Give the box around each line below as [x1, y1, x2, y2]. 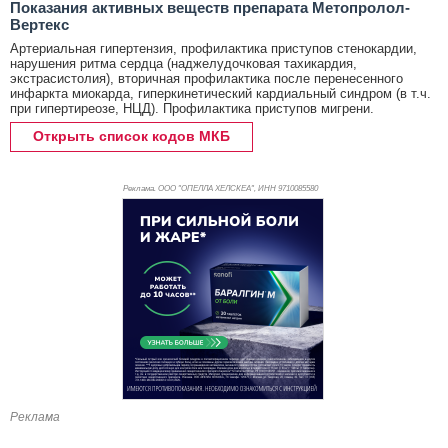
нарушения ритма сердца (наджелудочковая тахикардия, [10, 56, 357, 72]
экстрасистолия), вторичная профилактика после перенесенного [10, 71, 403, 87]
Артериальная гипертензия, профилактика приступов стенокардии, [10, 41, 417, 57]
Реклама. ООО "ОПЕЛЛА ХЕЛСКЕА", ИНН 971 [122, 184, 290, 194]
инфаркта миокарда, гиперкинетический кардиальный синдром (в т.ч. [10, 86, 431, 102]
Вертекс [10, 16, 69, 34]
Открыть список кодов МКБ [33, 128, 230, 145]
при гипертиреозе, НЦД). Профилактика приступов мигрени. [10, 101, 374, 117]
